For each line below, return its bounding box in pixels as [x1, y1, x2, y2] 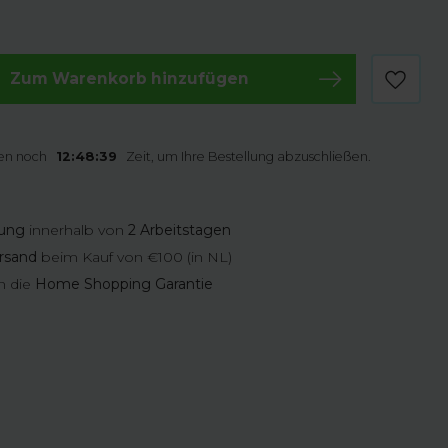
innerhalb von [25, 221, 129, 239]
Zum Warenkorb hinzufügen [10, 69, 250, 88]
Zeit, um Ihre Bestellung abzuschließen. [124, 149, 373, 164]
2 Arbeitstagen [128, 221, 232, 239]
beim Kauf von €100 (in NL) [37, 248, 233, 266]
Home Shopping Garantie [35, 275, 214, 293]
